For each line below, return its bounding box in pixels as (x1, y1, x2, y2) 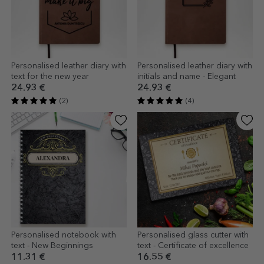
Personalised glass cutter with (137, 231, 249, 240)
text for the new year (11, 72, 89, 81)
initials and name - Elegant (137, 72, 236, 81)
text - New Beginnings (11, 242, 93, 250)
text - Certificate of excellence (137, 242, 249, 250)
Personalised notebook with (11, 231, 116, 240)
